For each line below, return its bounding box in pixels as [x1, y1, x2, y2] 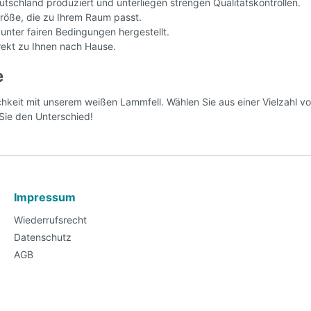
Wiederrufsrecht [14, 213, 87, 226]
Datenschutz [14, 230, 72, 243]
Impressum [14, 190, 76, 204]
